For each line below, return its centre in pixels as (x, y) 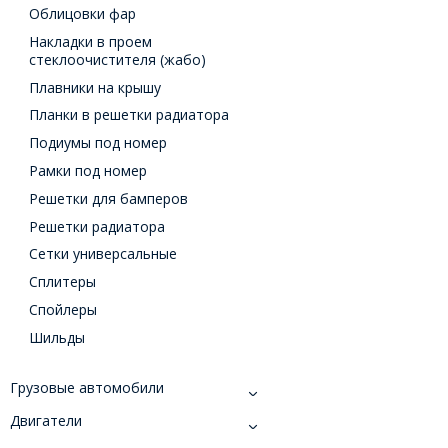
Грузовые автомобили (86, 388)
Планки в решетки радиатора (129, 115)
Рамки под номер (88, 170)
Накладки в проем (91, 41)
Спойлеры (63, 309)
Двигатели (45, 421)
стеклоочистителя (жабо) (118, 59)
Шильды (57, 337)
